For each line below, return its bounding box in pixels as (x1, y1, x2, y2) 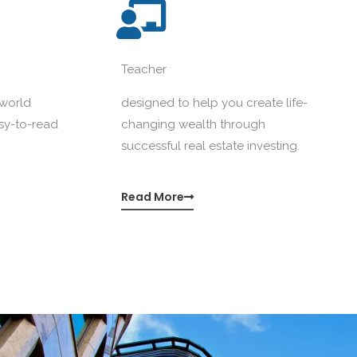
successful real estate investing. (121, 138, 300, 153)
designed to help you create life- (121, 95, 308, 110)
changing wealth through (121, 116, 265, 131)
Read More (121, 188, 184, 205)
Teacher (121, 61, 167, 76)
